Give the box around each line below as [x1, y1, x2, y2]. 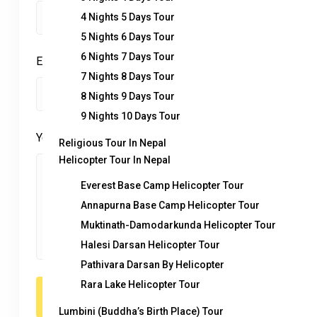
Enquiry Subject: [36, 54, 119, 68]
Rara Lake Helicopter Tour [81, 279, 200, 290]
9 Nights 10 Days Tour [81, 110, 180, 122]
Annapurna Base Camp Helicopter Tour [81, 200, 260, 211]
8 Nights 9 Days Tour [81, 91, 175, 102]
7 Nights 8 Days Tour [81, 71, 175, 82]
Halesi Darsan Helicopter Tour [81, 239, 220, 250]
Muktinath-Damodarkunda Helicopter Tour [81, 219, 276, 231]
